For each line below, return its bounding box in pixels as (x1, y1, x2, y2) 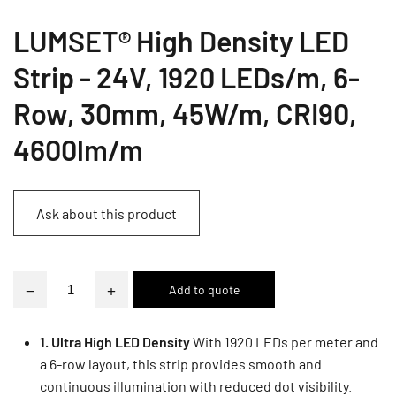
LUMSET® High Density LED (13, 24, 349, 57)
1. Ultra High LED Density (40, 332, 193, 350)
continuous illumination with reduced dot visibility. (40, 377, 352, 394)
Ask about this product (36, 204, 177, 222)
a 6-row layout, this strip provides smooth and (40, 354, 322, 372)
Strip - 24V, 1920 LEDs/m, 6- (13, 60, 360, 94)
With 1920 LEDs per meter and (193, 332, 378, 350)
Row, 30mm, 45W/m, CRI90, (13, 96, 357, 130)
